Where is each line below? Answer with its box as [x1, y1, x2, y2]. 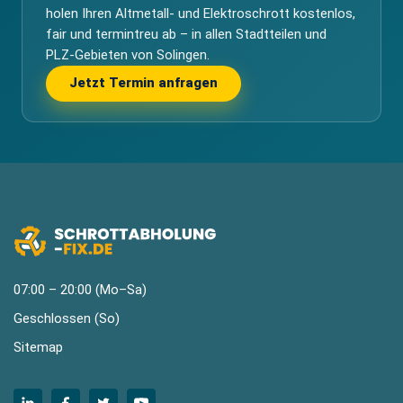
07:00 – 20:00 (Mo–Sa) [13, 281, 147, 298]
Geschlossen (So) [13, 309, 120, 327]
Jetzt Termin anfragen [69, 75, 218, 91]
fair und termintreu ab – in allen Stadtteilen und [46, 25, 327, 42]
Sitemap [13, 338, 63, 355]
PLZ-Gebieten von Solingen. [46, 46, 210, 63]
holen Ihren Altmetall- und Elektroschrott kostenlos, [46, 4, 355, 22]
